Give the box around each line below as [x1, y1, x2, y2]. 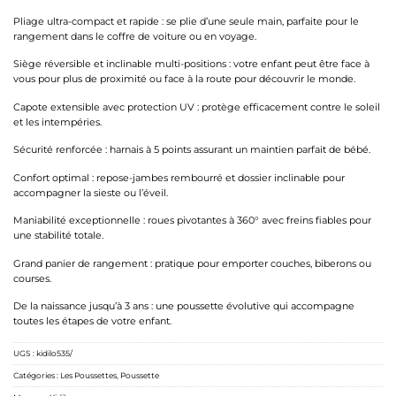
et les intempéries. [13, 115, 102, 128]
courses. [13, 271, 51, 285]
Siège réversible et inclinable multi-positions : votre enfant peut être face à [13, 57, 369, 71]
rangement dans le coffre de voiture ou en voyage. [13, 29, 256, 42]
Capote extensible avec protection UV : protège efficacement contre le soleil [13, 100, 380, 113]
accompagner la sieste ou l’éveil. [13, 186, 168, 199]
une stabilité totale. [13, 229, 103, 242]
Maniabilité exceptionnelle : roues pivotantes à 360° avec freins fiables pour [13, 214, 371, 227]
